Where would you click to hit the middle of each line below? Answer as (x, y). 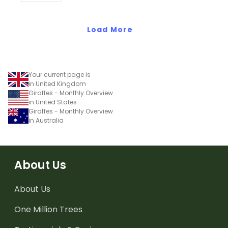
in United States (53, 102)
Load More (110, 30)
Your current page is (60, 75)
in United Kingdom (57, 84)
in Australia (46, 121)
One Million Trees (48, 210)
